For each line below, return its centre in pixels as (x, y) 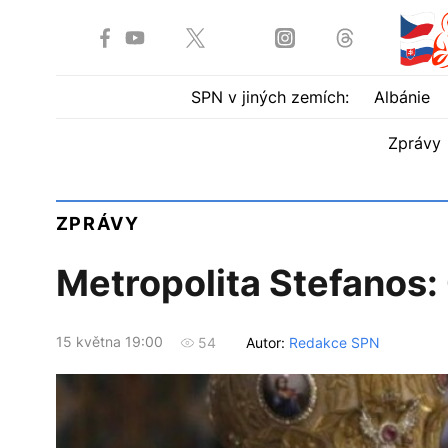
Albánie (402, 97)
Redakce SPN (334, 342)
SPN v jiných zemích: (270, 97)
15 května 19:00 (109, 342)
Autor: (267, 342)
